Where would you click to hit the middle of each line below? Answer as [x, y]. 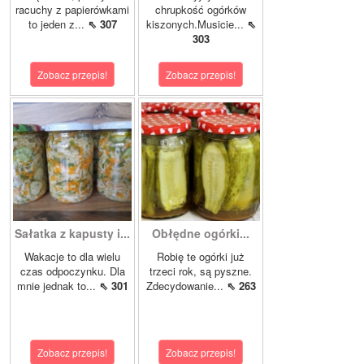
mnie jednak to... [58, 286]
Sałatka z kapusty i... [72, 234]
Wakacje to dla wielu [72, 257]
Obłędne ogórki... [201, 234]
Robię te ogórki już [201, 257]
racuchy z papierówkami [72, 10]
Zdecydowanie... [186, 286]
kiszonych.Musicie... [196, 24]
